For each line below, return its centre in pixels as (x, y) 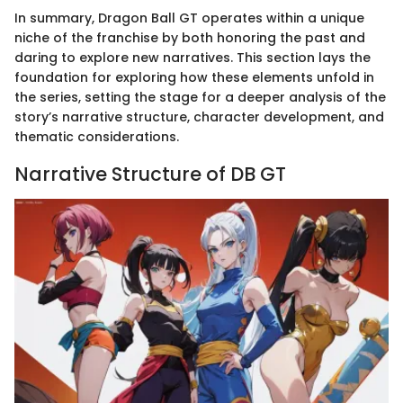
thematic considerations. (97, 137)
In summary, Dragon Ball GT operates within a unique (189, 18)
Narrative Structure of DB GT (150, 175)
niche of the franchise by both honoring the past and (190, 38)
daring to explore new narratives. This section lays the (193, 58)
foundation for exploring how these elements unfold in (194, 78)
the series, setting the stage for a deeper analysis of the (200, 98)
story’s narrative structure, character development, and (199, 117)
